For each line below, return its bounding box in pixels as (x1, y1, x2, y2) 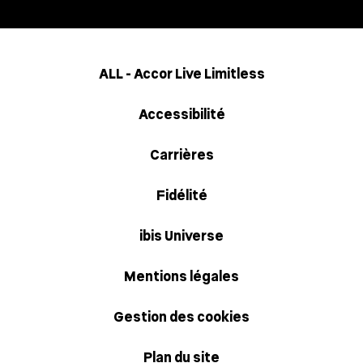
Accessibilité (138, 106, 225, 122)
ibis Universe (139, 228, 224, 244)
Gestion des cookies (113, 309, 250, 325)
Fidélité (156, 187, 207, 203)
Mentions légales (124, 268, 239, 284)
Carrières (149, 147, 214, 163)
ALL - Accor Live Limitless (98, 66, 265, 82)
